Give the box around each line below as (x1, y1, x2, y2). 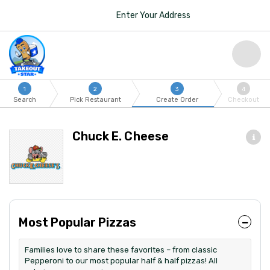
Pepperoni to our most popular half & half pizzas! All (25, 256, 218, 265)
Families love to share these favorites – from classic (25, 245, 217, 254)
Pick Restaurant (69, 96, 121, 104)
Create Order (155, 96, 198, 104)
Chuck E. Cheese (72, 129, 169, 143)
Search (13, 96, 37, 104)
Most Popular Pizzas (19, 215, 136, 230)
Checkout (227, 96, 259, 104)
